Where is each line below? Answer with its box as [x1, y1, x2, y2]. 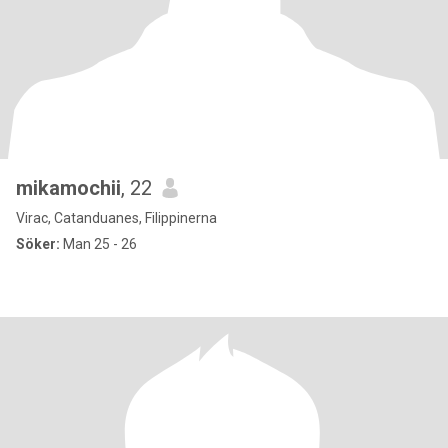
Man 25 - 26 [60, 236, 137, 252]
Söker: [16, 236, 60, 252]
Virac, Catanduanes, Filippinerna [16, 210, 217, 226]
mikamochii [16, 176, 121, 200]
